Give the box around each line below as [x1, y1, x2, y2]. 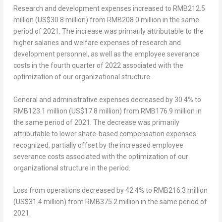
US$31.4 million [15, 198, 64, 206]
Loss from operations [13, 186, 80, 195]
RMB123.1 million [13, 107, 67, 115]
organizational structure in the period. [13, 164, 130, 172]
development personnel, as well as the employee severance [13, 50, 200, 58]
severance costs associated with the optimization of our [13, 152, 188, 161]
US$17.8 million [71, 107, 119, 115]
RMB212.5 [172, 4, 205, 13]
